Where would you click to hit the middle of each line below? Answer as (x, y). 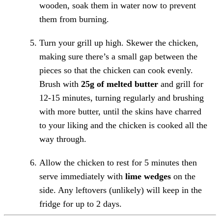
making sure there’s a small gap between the (118, 56)
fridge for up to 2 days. (81, 204)
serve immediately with (82, 176)
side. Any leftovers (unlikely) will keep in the (121, 190)
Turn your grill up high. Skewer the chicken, (119, 42)
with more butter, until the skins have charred (120, 111)
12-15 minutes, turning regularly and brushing (122, 97)
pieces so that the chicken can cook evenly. (116, 70)
